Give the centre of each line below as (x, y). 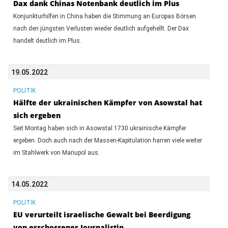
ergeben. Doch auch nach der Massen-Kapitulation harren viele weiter (107, 140)
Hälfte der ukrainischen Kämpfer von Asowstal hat (107, 102)
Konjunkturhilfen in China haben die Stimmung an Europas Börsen (104, 16)
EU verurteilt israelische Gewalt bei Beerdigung (102, 214)
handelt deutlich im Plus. (47, 40)
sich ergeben (37, 115)
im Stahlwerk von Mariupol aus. (56, 152)
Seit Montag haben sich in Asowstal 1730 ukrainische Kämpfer (99, 128)
